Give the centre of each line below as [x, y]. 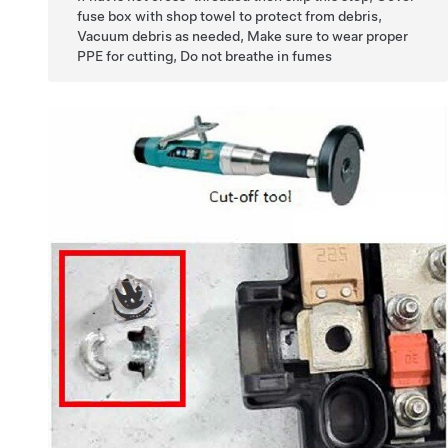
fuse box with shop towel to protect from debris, [230, 16]
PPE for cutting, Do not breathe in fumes [205, 56]
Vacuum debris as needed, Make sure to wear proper [243, 36]
